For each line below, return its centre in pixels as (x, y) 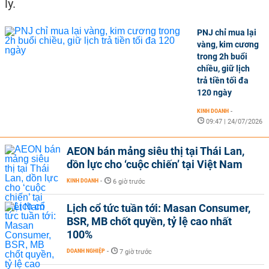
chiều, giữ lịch (223, 68)
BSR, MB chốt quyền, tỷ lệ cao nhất (149, 221)
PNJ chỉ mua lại (227, 32)
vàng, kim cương (228, 44)
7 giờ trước (136, 252)
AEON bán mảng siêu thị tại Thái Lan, (156, 151)
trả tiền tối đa (223, 80)
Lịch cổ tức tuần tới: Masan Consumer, (159, 208)
